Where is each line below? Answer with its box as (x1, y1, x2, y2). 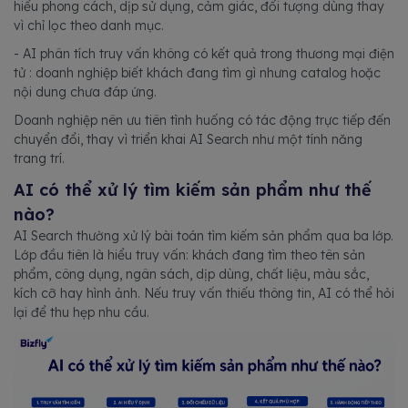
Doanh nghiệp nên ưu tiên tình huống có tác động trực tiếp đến (14, 112, 391, 128)
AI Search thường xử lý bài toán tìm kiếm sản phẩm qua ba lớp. (14, 228, 393, 244)
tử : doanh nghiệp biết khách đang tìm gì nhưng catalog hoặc (14, 65, 381, 81)
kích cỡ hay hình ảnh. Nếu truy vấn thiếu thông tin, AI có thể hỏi (14, 285, 394, 301)
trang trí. (14, 150, 65, 167)
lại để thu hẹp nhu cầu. (14, 304, 149, 321)
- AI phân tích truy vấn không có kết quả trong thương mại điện (14, 46, 394, 62)
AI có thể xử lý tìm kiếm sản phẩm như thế (14, 179, 372, 200)
